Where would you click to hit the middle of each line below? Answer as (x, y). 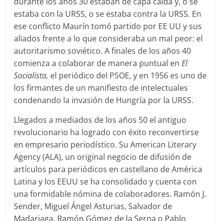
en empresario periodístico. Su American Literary (105, 144)
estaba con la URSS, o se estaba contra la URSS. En (108, 14)
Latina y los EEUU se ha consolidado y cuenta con (106, 181)
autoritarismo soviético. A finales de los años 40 (103, 51)
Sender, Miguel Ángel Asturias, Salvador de (93, 206)
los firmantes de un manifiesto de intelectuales (101, 88)
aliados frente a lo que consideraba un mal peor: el (109, 38)
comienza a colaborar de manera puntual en (98, 63)
